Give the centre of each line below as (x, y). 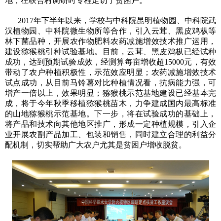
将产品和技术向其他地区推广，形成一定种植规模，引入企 (110, 124)
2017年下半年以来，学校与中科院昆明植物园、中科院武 (117, 21)
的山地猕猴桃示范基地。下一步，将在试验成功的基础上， (110, 114)
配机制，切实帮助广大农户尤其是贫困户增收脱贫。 (96, 145)
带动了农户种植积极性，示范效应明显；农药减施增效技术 (110, 73)
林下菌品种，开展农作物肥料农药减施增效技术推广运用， (110, 41)
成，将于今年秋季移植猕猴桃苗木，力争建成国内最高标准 (110, 104)
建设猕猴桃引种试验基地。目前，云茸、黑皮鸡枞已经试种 (110, 52)
